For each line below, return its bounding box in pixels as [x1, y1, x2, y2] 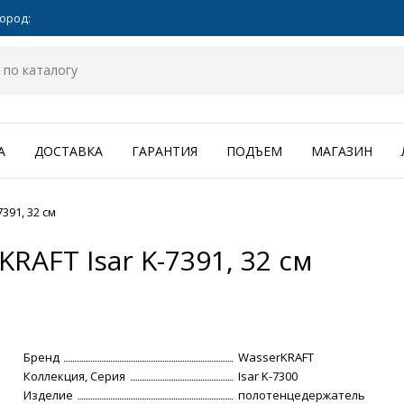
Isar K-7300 [238, 368, 298, 385]
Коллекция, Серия [23, 368, 126, 385]
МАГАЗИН [311, 142, 372, 161]
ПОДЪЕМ [226, 142, 282, 161]
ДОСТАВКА [34, 142, 103, 161]
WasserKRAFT [238, 349, 315, 366]
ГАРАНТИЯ [132, 142, 197, 161]
